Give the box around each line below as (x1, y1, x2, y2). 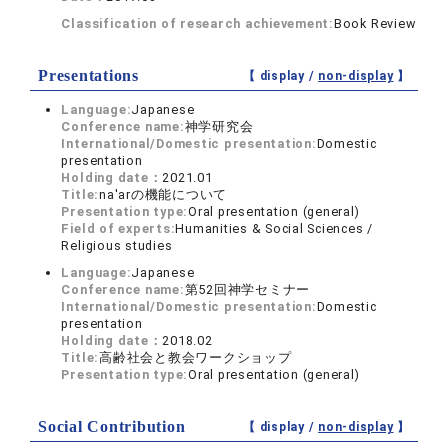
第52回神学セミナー (184, 282, 311, 297)
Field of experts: (61, 221, 176, 236)
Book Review (333, 16, 416, 31)
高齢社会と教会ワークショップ (99, 350, 292, 365)
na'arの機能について (99, 187, 228, 202)
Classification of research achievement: (61, 16, 334, 31)
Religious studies (61, 238, 173, 253)
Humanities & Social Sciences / (175, 221, 374, 236)
